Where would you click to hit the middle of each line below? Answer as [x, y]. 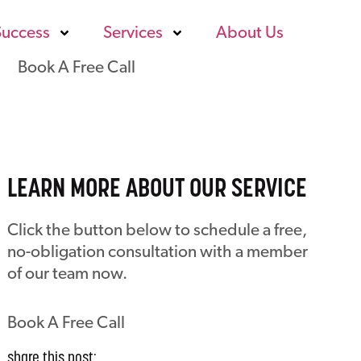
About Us [249, 33]
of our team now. [67, 274]
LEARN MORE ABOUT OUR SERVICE [157, 190]
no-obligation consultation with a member [157, 253]
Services [133, 33]
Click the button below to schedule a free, [157, 231]
